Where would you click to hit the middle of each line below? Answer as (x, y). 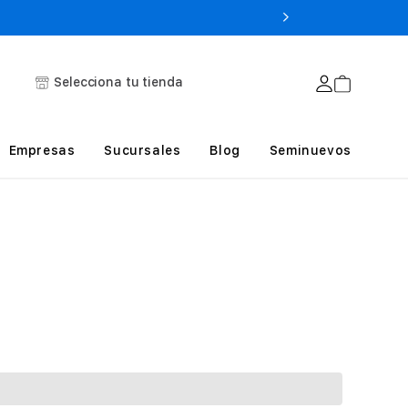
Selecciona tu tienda (118, 82)
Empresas (42, 150)
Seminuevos (310, 150)
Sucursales (143, 150)
